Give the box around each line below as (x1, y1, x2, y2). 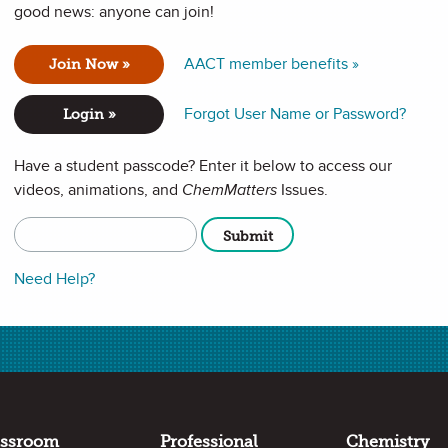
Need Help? (14, 269, 95, 289)
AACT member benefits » (184, 54, 359, 74)
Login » (62, 105, 116, 123)
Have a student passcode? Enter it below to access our (14, 156, 392, 176)
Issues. (277, 180, 328, 200)
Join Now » (48, 55, 130, 73)
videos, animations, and (14, 180, 182, 200)
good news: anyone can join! (14, 2, 214, 22)
